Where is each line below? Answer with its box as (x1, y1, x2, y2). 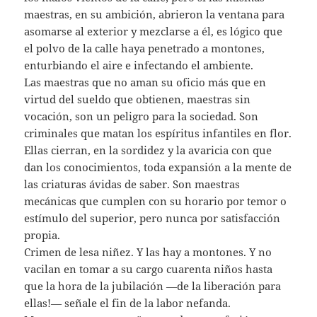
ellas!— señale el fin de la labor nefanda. (24, 295, 231, 310)
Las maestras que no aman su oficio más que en (24, 74, 267, 89)
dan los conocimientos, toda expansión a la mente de (24, 159, 292, 174)
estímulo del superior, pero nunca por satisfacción (24, 210, 281, 225)
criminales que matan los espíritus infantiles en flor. (24, 125, 292, 140)
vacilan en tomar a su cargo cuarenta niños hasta (24, 261, 273, 276)
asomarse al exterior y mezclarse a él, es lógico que (24, 23, 283, 38)
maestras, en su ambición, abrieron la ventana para (24, 6, 285, 21)
